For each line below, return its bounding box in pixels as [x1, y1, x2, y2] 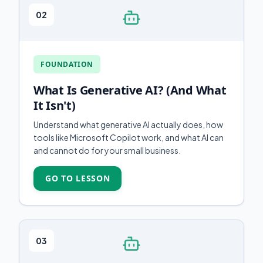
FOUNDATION [41, 59, 93, 69]
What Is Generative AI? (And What [33, 82, 227, 98]
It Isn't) [33, 97, 76, 113]
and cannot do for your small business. [33, 145, 181, 156]
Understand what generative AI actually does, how [33, 119, 223, 130]
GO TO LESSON [45, 173, 110, 184]
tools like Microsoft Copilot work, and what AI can [33, 132, 224, 143]
